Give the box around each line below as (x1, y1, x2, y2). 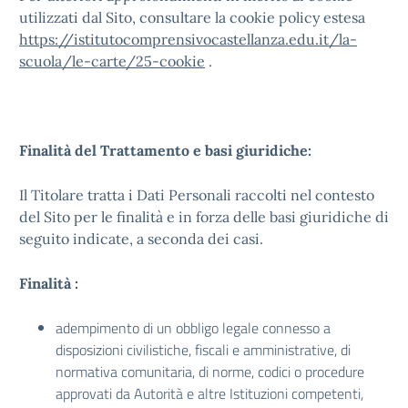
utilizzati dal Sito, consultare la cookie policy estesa (19, 8, 365, 26)
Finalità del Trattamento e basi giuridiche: (19, 141, 311, 159)
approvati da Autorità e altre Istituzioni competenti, (56, 382, 363, 404)
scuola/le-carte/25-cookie (19, 52, 205, 70)
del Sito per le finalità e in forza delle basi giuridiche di (19, 208, 389, 226)
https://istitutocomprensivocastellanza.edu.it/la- (19, 30, 357, 48)
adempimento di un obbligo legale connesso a (56, 317, 331, 339)
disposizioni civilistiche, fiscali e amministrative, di (56, 339, 351, 361)
